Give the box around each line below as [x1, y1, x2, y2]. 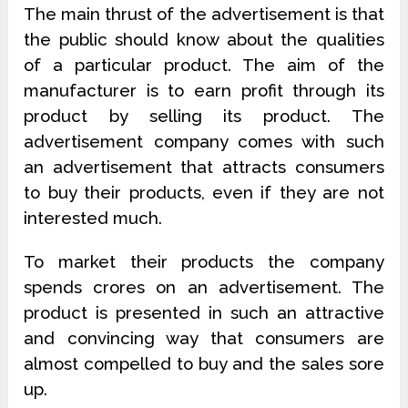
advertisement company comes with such [24, 131, 384, 152]
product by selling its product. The [24, 106, 384, 127]
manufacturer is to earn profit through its [24, 80, 384, 101]
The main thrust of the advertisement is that [24, 4, 384, 25]
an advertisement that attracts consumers [24, 157, 384, 178]
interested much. [24, 208, 163, 229]
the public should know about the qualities [24, 29, 384, 50]
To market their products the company [24, 251, 384, 272]
